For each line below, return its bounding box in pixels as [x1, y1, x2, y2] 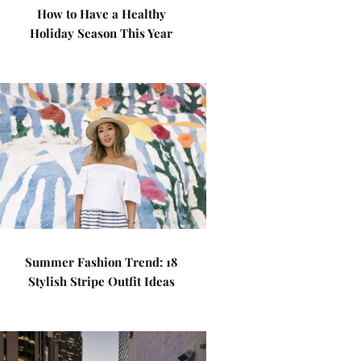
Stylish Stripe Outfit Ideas [27, 273, 175, 289]
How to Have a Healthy [36, 6, 166, 22]
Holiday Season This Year [30, 25, 173, 41]
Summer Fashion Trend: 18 [25, 254, 178, 270]
